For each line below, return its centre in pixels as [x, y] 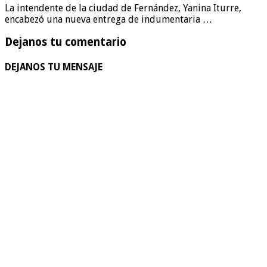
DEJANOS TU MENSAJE [54, 67]
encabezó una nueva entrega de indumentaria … [108, 19]
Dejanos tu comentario [66, 42]
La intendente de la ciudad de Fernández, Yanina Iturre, [123, 8]
